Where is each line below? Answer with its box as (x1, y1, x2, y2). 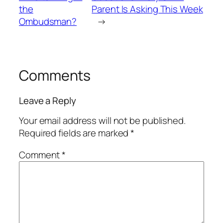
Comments (19, 66, 91, 86)
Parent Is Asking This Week (92, 2, 203, 16)
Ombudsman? (19, 15, 77, 28)
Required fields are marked (19, 126, 131, 140)
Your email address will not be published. (19, 114, 186, 127)
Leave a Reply (19, 94, 76, 107)
